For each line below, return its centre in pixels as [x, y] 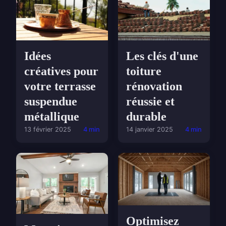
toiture [144, 71]
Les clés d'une [162, 56]
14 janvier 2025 [150, 130]
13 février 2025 [48, 129]
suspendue [51, 101]
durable [146, 117]
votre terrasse [60, 86]
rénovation [154, 87]
